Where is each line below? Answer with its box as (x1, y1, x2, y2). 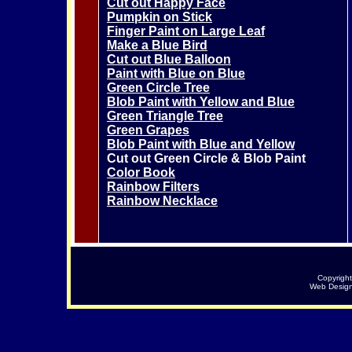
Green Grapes (107, 123, 189, 137)
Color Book (107, 165, 175, 179)
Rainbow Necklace (107, 193, 218, 207)
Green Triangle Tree (107, 108, 223, 123)
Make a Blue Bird (107, 38, 207, 52)
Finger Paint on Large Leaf (107, 24, 265, 38)
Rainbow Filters (107, 179, 200, 193)
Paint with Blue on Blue (107, 66, 245, 80)
